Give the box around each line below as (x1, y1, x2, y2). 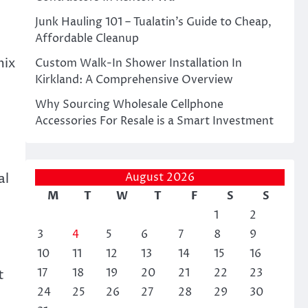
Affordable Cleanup (34, 31, 139, 46)
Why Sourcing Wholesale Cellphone (34, 97, 223, 112)
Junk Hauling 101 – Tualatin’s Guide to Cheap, (34, 14, 272, 30)
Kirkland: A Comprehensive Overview (34, 72, 233, 87)
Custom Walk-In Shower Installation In (34, 56, 242, 71)
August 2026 (124, 170, 195, 185)
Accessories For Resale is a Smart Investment (34, 113, 274, 129)
